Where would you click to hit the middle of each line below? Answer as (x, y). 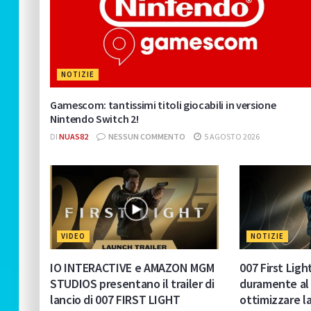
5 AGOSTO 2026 (231, 136)
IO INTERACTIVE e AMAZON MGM (132, 268)
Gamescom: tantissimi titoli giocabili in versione (163, 104)
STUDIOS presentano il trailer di (132, 284)
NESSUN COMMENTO (146, 136)
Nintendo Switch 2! (94, 118)
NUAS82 (74, 136)
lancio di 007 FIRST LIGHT (115, 300)
